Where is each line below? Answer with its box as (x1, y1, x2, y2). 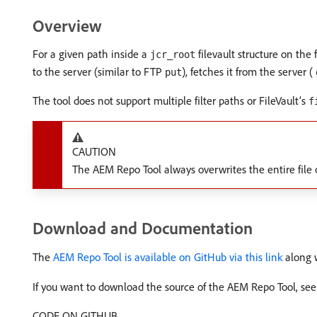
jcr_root (150, 49, 195, 60)
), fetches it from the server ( (182, 64, 316, 79)
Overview (33, 15, 102, 36)
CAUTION (72, 144, 116, 158)
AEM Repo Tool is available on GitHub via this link (53, 250, 282, 264)
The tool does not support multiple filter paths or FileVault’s (33, 93, 309, 108)
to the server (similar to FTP (33, 64, 165, 79)
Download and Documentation (33, 217, 253, 238)
